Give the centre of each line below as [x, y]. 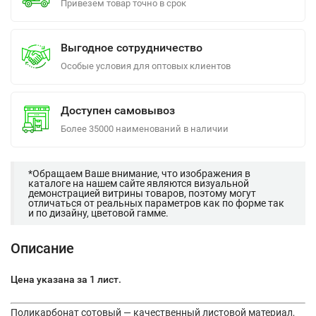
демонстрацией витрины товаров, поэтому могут [142, 193]
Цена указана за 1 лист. [66, 279]
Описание [42, 248]
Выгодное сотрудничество [132, 47]
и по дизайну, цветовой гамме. [98, 213]
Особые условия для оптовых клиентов [146, 66]
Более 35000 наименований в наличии [145, 128]
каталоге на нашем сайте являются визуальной [139, 183]
